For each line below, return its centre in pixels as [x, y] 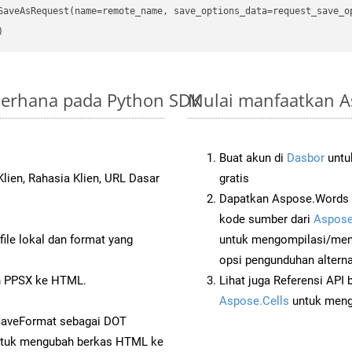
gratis [234, 178]
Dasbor [306, 158]
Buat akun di [253, 158]
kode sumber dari [266, 219]
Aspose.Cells [254, 301]
